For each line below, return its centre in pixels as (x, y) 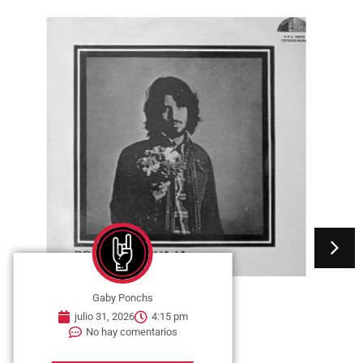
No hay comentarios (131, 332)
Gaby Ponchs (123, 298)
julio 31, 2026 (105, 317)
